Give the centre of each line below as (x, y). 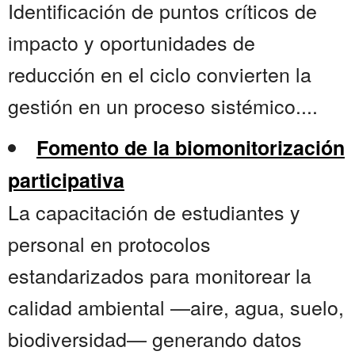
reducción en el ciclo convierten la (160, 74)
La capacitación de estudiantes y (154, 212)
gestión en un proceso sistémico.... (163, 106)
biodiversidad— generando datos (155, 339)
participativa (66, 180)
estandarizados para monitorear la (160, 275)
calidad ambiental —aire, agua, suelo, (176, 307)
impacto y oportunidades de (132, 42)
